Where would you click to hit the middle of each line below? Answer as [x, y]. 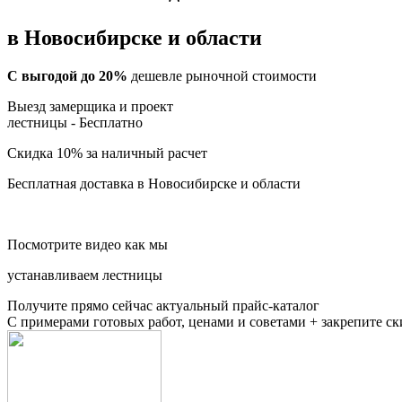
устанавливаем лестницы [85, 275]
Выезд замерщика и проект [90, 106]
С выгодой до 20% [67, 75]
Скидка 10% [45, 153]
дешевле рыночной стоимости [222, 75]
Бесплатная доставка [70, 183]
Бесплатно [111, 122]
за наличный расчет [145, 153]
